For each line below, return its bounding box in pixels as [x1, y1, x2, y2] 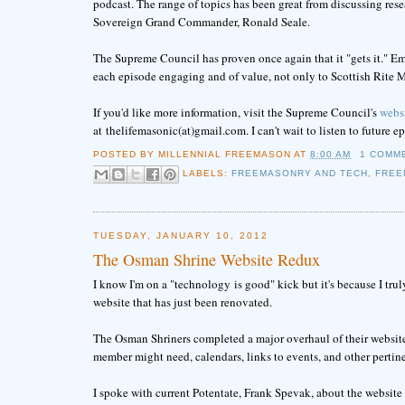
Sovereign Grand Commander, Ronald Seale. [92, 14, 310, 31]
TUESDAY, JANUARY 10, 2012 [92, 231, 269, 241]
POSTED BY [92, 148, 158, 159]
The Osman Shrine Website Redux [92, 248, 320, 270]
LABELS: [182, 167, 231, 178]
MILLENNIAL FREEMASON [157, 148, 292, 159]
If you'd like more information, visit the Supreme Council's [92, 104, 380, 121]
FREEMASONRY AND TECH [231, 167, 369, 178]
